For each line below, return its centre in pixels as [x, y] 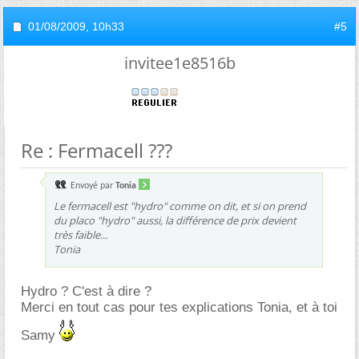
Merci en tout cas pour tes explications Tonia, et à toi [179, 307]
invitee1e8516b [179, 63]
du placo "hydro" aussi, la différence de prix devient [175, 220]
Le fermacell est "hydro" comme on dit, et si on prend [180, 206]
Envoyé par [92, 186]
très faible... [81, 234]
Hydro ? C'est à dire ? [86, 291]
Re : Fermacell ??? [97, 150]
